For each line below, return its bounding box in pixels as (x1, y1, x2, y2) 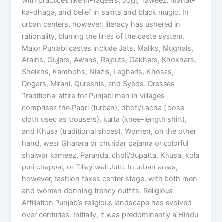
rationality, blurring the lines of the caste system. (22, 32, 185, 41)
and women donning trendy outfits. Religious (22, 186, 173, 196)
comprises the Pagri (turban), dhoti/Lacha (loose (22, 103, 185, 112)
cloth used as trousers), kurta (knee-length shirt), (22, 115, 187, 124)
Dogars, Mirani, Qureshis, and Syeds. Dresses (22, 79, 175, 89)
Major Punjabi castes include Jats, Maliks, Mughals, (22, 44, 194, 53)
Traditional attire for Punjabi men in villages (22, 91, 165, 101)
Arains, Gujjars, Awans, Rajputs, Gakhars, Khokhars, (22, 55, 197, 65)
